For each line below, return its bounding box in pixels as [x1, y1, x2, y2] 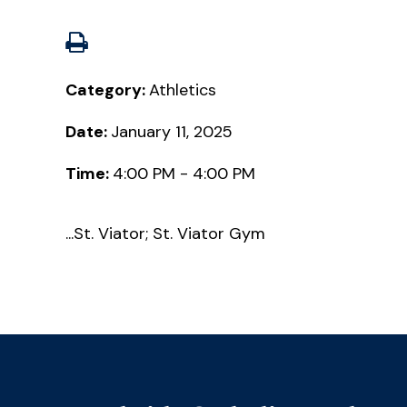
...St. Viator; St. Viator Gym [65, 223, 265, 245]
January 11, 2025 [111, 120, 233, 143]
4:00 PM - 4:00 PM [113, 162, 255, 184]
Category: [65, 78, 149, 101]
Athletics [149, 78, 216, 101]
